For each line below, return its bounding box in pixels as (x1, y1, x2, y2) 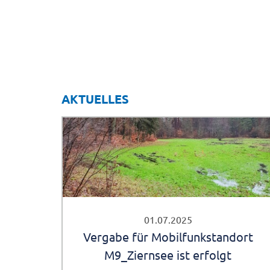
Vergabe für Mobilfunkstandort (83, 229, 253, 245)
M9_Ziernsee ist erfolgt (104, 247, 232, 263)
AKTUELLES (61, 91, 129, 107)
